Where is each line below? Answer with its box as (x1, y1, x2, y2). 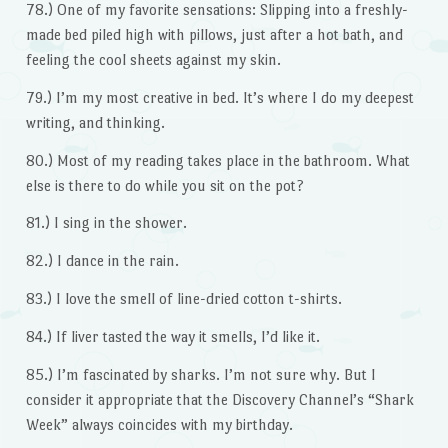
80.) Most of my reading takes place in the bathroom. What (25, 151, 410, 169)
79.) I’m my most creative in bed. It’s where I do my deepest (25, 88, 414, 106)
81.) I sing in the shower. (25, 214, 187, 232)
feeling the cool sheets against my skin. (25, 51, 281, 69)
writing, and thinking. (25, 113, 165, 131)
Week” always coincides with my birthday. (25, 415, 293, 433)
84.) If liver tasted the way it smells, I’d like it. (25, 327, 320, 345)
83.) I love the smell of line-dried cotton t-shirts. (25, 290, 342, 308)
